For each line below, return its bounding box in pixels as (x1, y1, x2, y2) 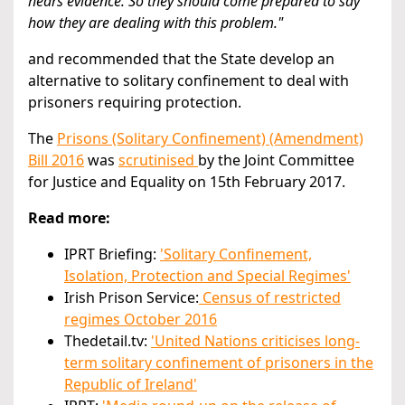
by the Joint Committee (198, 150, 354, 171)
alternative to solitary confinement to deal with (28, 71, 349, 91)
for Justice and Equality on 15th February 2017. (28, 172, 345, 193)
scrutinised (118, 150, 198, 171)
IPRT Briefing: (64, 244, 160, 265)
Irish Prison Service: (64, 287, 199, 308)
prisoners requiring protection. (28, 92, 241, 113)
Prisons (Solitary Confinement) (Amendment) (57, 128, 363, 149)
